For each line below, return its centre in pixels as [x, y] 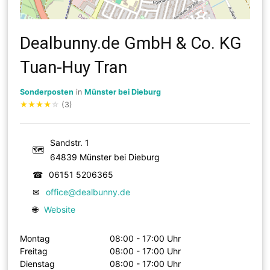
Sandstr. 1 [70, 142]
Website [60, 209]
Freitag [34, 251]
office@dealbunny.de [88, 192]
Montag [35, 238]
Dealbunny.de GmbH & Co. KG [131, 43]
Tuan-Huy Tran [74, 67]
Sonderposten [47, 92]
